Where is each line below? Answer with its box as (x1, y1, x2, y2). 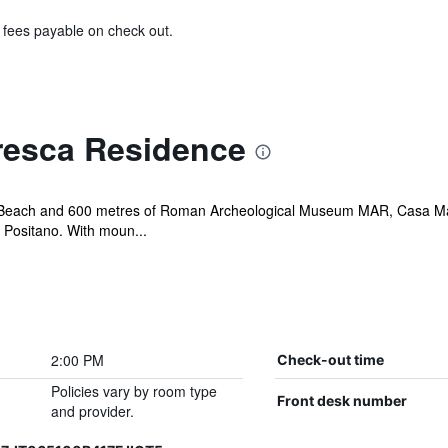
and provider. (50, 401, 134, 421)
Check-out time (276, 351, 384, 368)
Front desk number (276, 392, 407, 409)
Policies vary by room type (50, 381, 217, 401)
